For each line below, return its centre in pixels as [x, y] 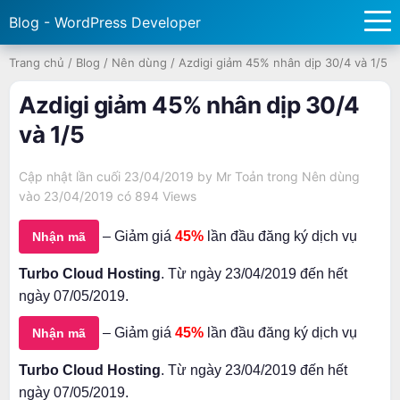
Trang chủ [37, 62]
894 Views [166, 196]
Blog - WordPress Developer [105, 22]
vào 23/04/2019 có [77, 196]
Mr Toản [240, 176]
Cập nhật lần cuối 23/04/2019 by [117, 176]
